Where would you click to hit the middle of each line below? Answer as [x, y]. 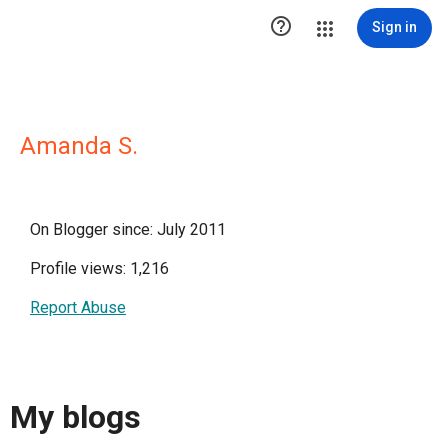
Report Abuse [78, 307]
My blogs [75, 417]
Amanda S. [79, 146]
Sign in [394, 27]
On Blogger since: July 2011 [128, 229]
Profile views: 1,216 [99, 268]
